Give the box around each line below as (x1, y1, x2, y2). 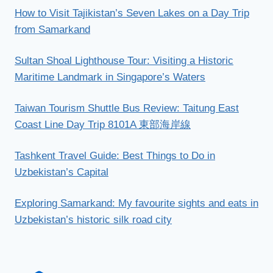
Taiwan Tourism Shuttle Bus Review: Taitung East (15, 102, 239, 114)
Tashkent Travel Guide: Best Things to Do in (15, 149, 215, 161)
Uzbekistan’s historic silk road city (15, 213, 172, 225)
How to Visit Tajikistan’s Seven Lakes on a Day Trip (15, 7, 249, 19)
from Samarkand (15, 23, 90, 35)
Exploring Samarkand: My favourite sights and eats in (15, 197, 258, 209)
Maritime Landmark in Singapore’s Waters (15, 71, 205, 83)
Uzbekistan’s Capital (15, 166, 108, 178)
